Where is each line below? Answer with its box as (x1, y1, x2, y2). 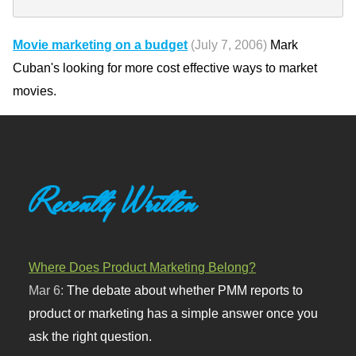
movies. (13, 83, 57, 99)
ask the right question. (29, 329, 153, 344)
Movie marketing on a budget (13, 37, 188, 52)
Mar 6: (29, 283, 68, 298)
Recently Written (29, 181, 197, 225)
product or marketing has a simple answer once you (29, 306, 319, 321)
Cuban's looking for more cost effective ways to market (13, 60, 318, 75)
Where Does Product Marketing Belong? (29, 260, 257, 275)
